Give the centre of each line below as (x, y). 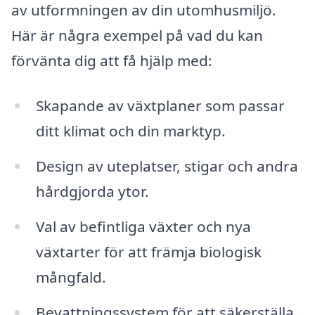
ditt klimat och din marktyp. (130, 131)
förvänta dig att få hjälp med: (112, 61)
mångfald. (71, 277)
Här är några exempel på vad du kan (137, 36)
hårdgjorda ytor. (92, 191)
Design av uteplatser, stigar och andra (167, 166)
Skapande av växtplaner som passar (160, 106)
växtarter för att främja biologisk (148, 251)
